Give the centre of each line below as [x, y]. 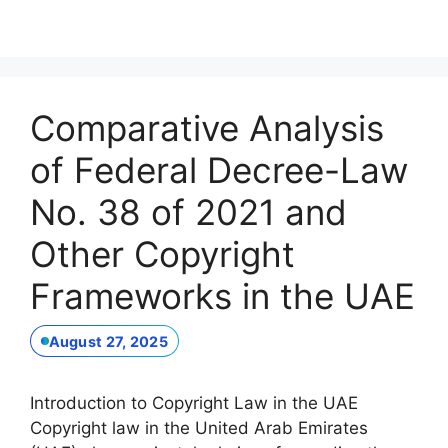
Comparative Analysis [207, 127]
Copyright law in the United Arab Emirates [199, 428]
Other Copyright [162, 253]
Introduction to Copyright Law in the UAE [194, 403]
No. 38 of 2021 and [188, 211]
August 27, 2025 [108, 341]
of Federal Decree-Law [219, 169]
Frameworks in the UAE [222, 295]
